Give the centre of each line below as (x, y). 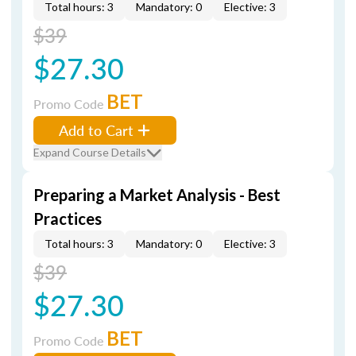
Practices (68, 219)
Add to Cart (96, 130)
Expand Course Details (90, 152)
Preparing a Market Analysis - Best (157, 195)
